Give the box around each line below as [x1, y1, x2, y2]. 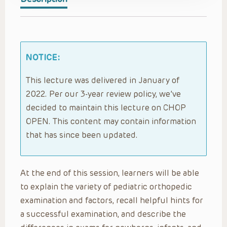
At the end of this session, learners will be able [20, 168, 199, 178]
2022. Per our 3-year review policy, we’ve [26, 89, 181, 99]
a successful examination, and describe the [20, 209, 186, 219]
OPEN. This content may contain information [26, 116, 196, 126]
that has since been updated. [26, 130, 138, 140]
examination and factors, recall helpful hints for [20, 195, 203, 205]
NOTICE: [26, 52, 60, 62]
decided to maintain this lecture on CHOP [26, 102, 186, 112]
